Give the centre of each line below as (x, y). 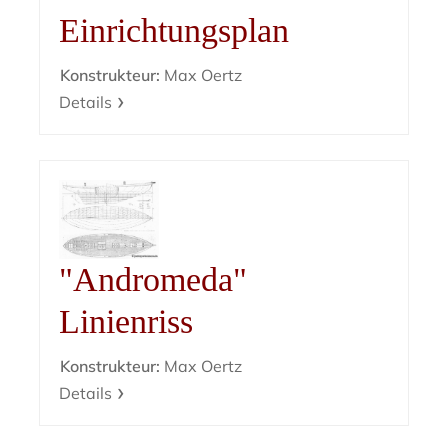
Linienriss (126, 321)
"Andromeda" (153, 279)
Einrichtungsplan (174, 30)
